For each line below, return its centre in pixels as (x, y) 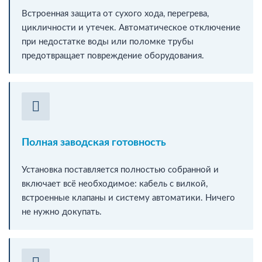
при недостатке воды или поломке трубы (108, 42)
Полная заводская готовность (94, 142)
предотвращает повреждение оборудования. (113, 56)
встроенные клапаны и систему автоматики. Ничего (128, 198)
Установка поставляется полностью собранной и (120, 170)
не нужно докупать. (62, 212)
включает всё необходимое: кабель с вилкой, (115, 184)
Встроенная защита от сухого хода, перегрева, (115, 13)
